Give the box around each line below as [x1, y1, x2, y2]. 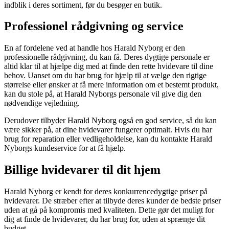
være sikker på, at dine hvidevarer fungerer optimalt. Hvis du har [4, 125, 212, 134]
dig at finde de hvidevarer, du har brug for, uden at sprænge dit [4, 215, 205, 224]
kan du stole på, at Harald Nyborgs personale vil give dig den [4, 89, 201, 99]
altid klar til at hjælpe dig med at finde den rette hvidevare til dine [4, 62, 213, 71]
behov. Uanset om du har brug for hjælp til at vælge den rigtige [4, 71, 207, 80]
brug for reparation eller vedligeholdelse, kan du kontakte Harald [4, 134, 212, 144]
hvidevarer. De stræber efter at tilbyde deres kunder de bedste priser [4, 196, 221, 205]
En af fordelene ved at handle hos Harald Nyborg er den [4, 43, 185, 53]
